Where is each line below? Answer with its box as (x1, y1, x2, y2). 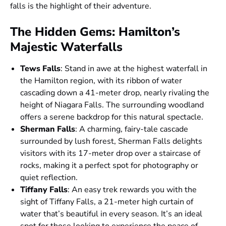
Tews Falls (20, 63, 61, 74)
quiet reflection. (20, 172, 78, 183)
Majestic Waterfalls (10, 38, 123, 55)
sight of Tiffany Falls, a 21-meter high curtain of (20, 196, 193, 207)
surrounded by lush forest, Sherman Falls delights (20, 135, 202, 147)
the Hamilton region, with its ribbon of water (20, 75, 182, 86)
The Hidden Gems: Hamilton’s (10, 23, 180, 40)
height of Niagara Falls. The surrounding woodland (20, 99, 204, 110)
